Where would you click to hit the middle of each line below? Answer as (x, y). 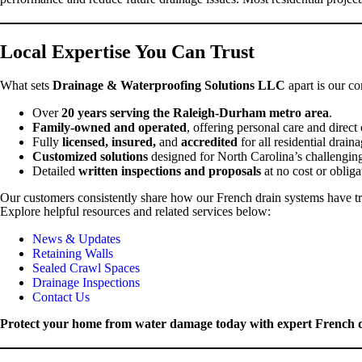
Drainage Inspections (86, 282)
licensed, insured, (109, 141)
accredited (209, 141)
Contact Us (61, 297)
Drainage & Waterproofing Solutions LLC (169, 85)
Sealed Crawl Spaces (86, 267)
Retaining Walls (73, 253)
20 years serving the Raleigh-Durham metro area (195, 112)
